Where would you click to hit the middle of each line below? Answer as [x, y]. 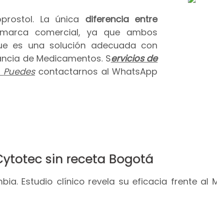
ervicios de [134, 59]
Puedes [19, 72]
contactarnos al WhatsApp [96, 72]
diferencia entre [121, 19]
